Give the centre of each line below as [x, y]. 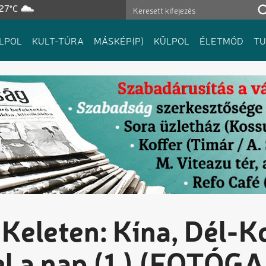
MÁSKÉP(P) [119, 40]
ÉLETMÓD [221, 40]
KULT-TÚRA [58, 40]
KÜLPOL [172, 40]
